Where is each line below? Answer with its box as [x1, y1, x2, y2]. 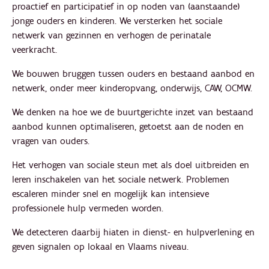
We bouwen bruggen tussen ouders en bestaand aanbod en [12, 68, 255, 80]
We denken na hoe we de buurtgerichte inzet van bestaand [12, 106, 253, 118]
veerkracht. [12, 44, 57, 56]
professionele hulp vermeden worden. [12, 202, 163, 214]
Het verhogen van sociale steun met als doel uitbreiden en [12, 159, 249, 171]
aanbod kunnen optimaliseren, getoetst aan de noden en [12, 121, 244, 133]
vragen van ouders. [12, 135, 89, 147]
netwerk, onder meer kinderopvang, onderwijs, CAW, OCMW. [12, 82, 252, 94]
